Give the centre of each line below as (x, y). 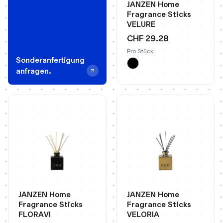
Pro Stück (140, 51)
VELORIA (143, 214)
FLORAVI (35, 214)
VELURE (141, 24)
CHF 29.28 (148, 38)
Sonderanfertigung (50, 60)
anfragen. (34, 71)
